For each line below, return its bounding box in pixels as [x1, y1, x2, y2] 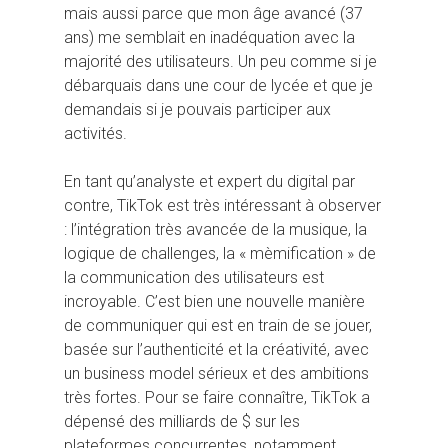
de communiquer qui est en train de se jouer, [64, 315, 372, 335]
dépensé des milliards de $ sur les [64, 411, 300, 431]
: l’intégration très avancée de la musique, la [64, 219, 367, 239]
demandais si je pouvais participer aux [64, 99, 331, 119]
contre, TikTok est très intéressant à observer [64, 195, 381, 215]
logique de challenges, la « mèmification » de [64, 243, 376, 263]
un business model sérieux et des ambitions [64, 363, 369, 383]
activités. [64, 123, 127, 143]
